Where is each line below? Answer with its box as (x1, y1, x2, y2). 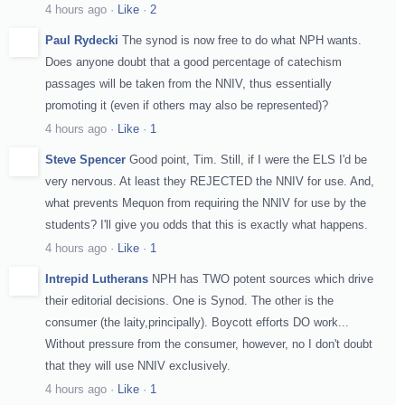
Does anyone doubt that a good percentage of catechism (45, 54, 342, 69)
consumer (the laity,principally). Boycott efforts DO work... (45, 315, 349, 329)
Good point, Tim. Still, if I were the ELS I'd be (129, 152, 367, 166)
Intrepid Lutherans (45, 271, 148, 286)
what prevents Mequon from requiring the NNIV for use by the (45, 195, 366, 210)
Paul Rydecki (45, 33, 118, 47)
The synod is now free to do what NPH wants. (122, 33, 362, 47)
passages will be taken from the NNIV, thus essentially (45, 76, 332, 90)
